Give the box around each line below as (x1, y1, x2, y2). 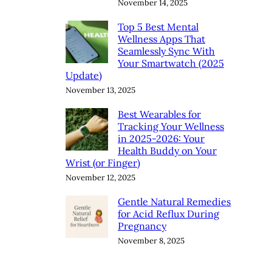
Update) (66, 69, 102, 81)
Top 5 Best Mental (118, 20, 199, 33)
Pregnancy (118, 219, 166, 232)
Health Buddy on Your (118, 144, 217, 157)
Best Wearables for (118, 107, 201, 120)
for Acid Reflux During (118, 207, 219, 220)
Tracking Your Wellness (118, 120, 224, 132)
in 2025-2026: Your (118, 132, 205, 144)
